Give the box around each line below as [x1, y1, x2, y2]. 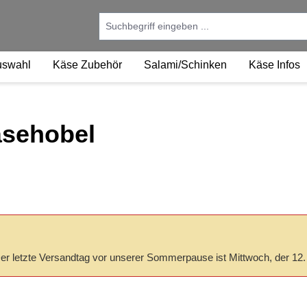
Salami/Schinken [144, 59, 227, 71]
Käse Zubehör [53, 59, 122, 71]
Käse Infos [249, 59, 300, 71]
